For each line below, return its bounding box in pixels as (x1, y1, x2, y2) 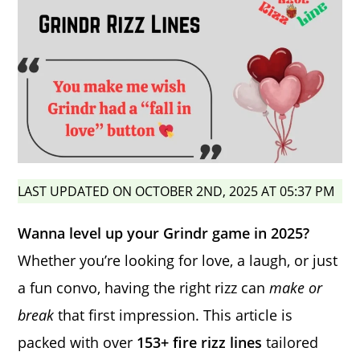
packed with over (18, 332, 137, 352)
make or (269, 277, 323, 297)
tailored (262, 332, 319, 352)
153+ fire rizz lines (137, 332, 263, 352)
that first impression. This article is (54, 305, 293, 325)
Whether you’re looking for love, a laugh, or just (18, 250, 338, 270)
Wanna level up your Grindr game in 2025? (18, 223, 310, 243)
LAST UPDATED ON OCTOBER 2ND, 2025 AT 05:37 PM (18, 182, 335, 200)
